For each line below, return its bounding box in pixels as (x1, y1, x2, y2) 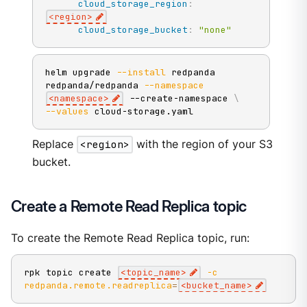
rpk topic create (23, 266, 117, 278)
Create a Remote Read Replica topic (10, 196, 247, 215)
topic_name (126, 266, 182, 278)
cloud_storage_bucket (77, 23, 188, 36)
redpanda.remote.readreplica (23, 279, 172, 291)
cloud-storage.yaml (88, 105, 193, 117)
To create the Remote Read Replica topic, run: (10, 232, 249, 245)
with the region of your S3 (132, 138, 273, 151)
